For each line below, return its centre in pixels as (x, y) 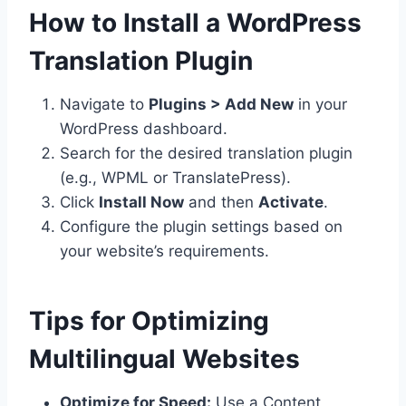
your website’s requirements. (164, 251)
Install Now (141, 202)
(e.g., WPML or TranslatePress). (175, 177)
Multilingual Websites (164, 358)
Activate (291, 202)
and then (221, 202)
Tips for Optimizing (149, 320)
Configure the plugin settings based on (201, 226)
